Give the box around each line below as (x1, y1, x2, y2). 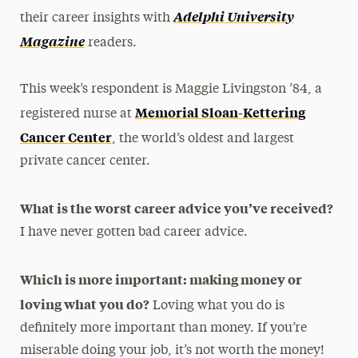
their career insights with (19, 12, 173, 25)
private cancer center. (19, 155, 150, 168)
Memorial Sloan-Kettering (134, 103, 305, 121)
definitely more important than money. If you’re (19, 322, 307, 335)
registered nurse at (19, 108, 135, 121)
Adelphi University (173, 7, 294, 25)
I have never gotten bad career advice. (19, 226, 248, 239)
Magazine (19, 32, 85, 50)
